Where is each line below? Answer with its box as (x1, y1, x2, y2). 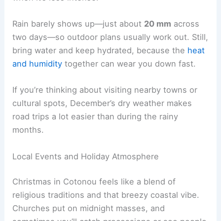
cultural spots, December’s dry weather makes (12, 98, 192, 109)
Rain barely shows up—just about (12, 19, 145, 29)
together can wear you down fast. (62, 59, 196, 69)
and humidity (12, 59, 63, 69)
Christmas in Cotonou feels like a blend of (12, 177, 176, 187)
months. (12, 125, 44, 135)
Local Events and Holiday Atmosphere (12, 151, 159, 161)
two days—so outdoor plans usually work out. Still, (12, 32, 209, 42)
